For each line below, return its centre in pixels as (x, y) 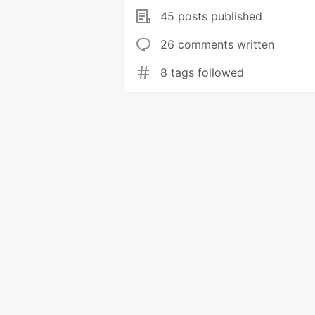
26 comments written (217, 44)
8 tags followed (202, 72)
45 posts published (211, 16)
